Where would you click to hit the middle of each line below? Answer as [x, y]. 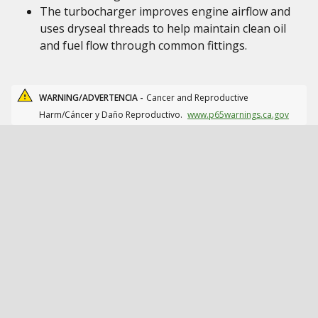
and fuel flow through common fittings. [143, 45]
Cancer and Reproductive [197, 98]
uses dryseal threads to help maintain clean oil [163, 28]
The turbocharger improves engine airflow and [165, 11]
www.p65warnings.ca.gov [238, 115]
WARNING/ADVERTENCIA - [91, 98]
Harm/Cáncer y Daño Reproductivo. [112, 115]
